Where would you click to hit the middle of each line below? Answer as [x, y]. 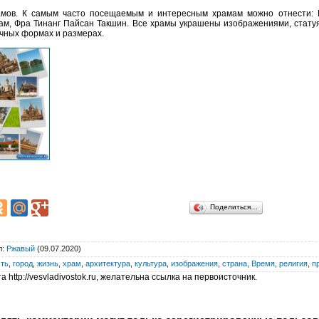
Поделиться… [234, 206]
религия [293, 263]
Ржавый [21, 249]
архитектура [108, 263]
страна [235, 263]
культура [151, 263]
